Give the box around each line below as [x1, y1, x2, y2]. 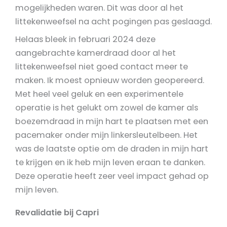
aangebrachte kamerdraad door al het [15, 47, 176, 59]
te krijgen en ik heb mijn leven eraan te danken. [15, 156, 205, 168]
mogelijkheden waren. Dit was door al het [15, 2, 183, 14]
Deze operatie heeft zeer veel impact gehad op [15, 170, 209, 182]
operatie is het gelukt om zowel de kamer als [15, 101, 198, 113]
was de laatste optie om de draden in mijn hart [15, 142, 208, 155]
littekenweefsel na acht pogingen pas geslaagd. [15, 15, 212, 27]
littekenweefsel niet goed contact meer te [15, 60, 188, 72]
